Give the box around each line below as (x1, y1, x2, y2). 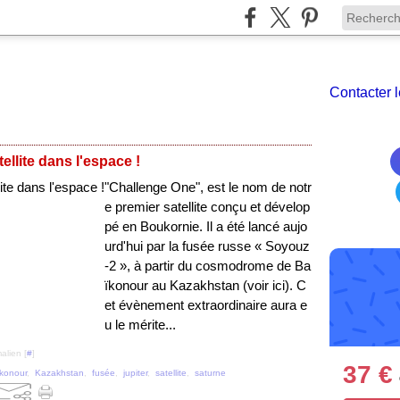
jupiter (123, 368, 147, 378)
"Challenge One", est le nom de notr (104, 179, 312, 195)
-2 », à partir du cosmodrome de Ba (104, 258, 311, 273)
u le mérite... (104, 317, 176, 332)
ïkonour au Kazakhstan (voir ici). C (104, 278, 306, 293)
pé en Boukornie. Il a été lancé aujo (104, 219, 307, 234)
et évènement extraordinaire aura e (104, 297, 307, 312)
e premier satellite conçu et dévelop (104, 199, 310, 214)
